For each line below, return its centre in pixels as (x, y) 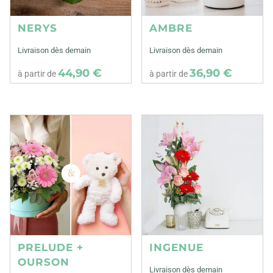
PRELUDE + (51, 248)
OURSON (44, 262)
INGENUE (177, 248)
